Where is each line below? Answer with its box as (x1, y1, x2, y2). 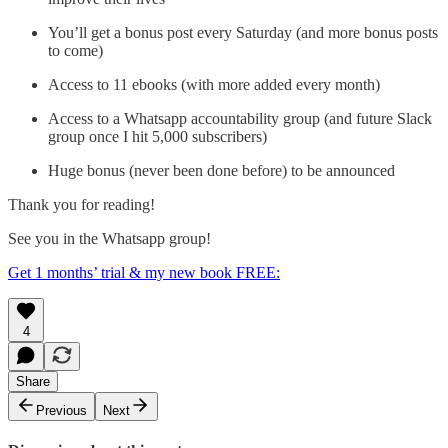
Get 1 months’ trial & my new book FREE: (8, 264, 280, 282)
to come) (48, 42, 103, 60)
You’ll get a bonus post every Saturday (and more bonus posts (48, 24, 438, 42)
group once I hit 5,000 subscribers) (48, 128, 267, 146)
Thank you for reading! (8, 196, 155, 214)
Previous (36, 403, 87, 419)
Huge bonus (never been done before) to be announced (48, 162, 395, 180)
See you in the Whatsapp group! (8, 230, 211, 248)
